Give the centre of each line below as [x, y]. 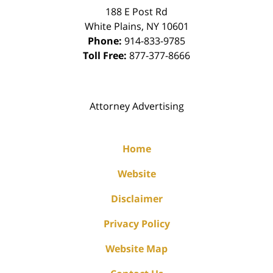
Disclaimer [136, 199]
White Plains [113, 27]
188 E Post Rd [136, 12]
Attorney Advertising [136, 106]
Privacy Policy [136, 224]
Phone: [106, 41]
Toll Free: [106, 56]
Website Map [136, 249]
